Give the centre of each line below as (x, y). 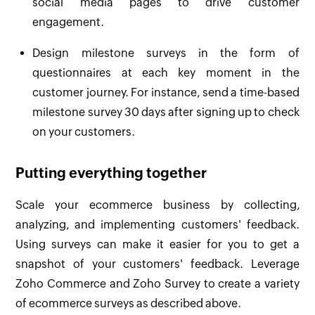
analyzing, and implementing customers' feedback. (157, 225)
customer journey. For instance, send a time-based (166, 93)
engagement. (69, 22)
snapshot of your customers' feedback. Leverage (157, 264)
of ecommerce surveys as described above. (129, 304)
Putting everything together (111, 173)
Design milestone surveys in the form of (166, 53)
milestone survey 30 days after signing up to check (166, 112)
